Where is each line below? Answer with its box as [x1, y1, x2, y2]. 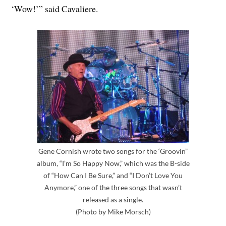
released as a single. [83, 195, 143, 204]
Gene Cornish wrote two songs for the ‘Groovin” [38, 146, 188, 155]
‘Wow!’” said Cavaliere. [11, 2, 98, 15]
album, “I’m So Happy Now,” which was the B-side [36, 158, 190, 167]
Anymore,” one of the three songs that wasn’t [44, 183, 182, 192]
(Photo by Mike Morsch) [75, 207, 151, 216]
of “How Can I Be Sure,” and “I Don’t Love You [43, 171, 183, 180]
